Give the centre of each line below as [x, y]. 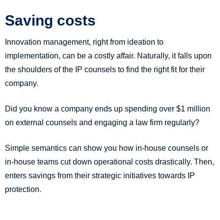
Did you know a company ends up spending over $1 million [108, 109]
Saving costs [50, 21]
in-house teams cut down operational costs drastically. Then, [110, 162]
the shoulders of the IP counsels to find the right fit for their [105, 70]
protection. [23, 190]
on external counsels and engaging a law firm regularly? [102, 123]
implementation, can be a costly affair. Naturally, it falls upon [108, 56]
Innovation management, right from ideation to [84, 42]
